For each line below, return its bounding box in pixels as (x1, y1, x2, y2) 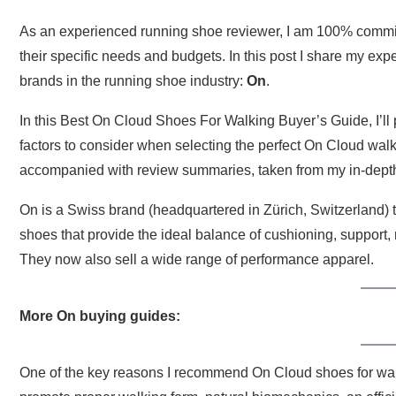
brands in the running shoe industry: (19, 73, 247, 89)
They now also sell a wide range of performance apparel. (19, 252, 374, 268)
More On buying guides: (19, 308, 180, 324)
